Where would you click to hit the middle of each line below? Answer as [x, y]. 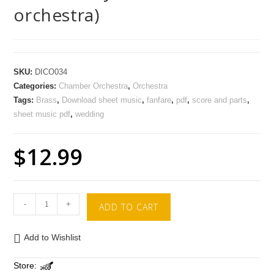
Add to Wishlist [53, 238]
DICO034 [51, 72]
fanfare [159, 100]
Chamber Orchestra [94, 86]
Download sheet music [102, 100]
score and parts [220, 100]
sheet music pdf [42, 114]
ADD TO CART [129, 207]
